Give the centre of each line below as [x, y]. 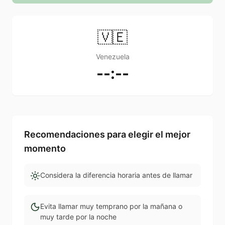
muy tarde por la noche [78, 217]
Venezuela [113, 57]
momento [45, 149]
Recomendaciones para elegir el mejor [107, 135]
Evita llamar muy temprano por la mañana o [111, 206]
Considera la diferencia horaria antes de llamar [116, 175]
